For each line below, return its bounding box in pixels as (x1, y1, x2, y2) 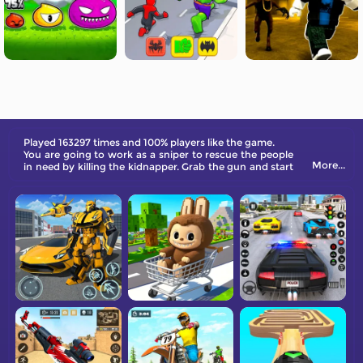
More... (312, 159, 345, 171)
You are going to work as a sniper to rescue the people (23, 148, 293, 160)
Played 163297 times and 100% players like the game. (23, 136, 275, 148)
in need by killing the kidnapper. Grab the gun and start (23, 160, 293, 173)
